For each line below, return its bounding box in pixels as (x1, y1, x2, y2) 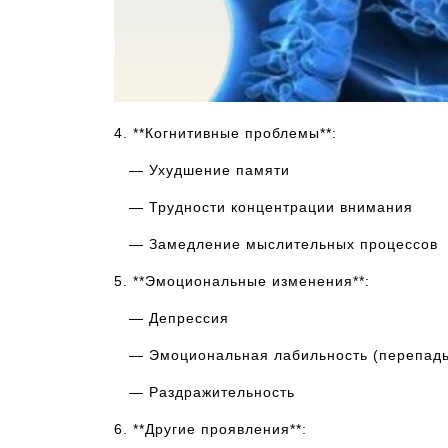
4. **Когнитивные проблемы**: (114, 125, 337, 141)
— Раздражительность (114, 384, 295, 400)
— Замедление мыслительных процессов (114, 236, 438, 252)
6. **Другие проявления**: (114, 421, 307, 437)
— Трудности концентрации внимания (114, 199, 413, 215)
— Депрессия (114, 310, 229, 326)
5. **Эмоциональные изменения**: (114, 273, 370, 289)
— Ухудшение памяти (114, 162, 290, 178)
